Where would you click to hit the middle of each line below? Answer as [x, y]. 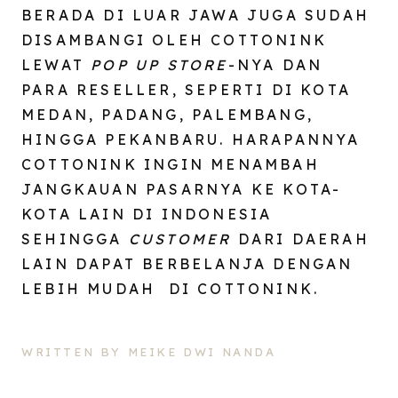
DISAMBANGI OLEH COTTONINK [175, 40]
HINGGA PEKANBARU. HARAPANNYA [191, 139]
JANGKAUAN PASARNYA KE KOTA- [182, 189]
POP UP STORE [159, 64]
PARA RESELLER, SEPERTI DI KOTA [187, 89]
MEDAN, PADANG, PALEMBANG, [168, 114]
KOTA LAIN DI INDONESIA [147, 214]
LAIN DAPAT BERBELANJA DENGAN [187, 263]
